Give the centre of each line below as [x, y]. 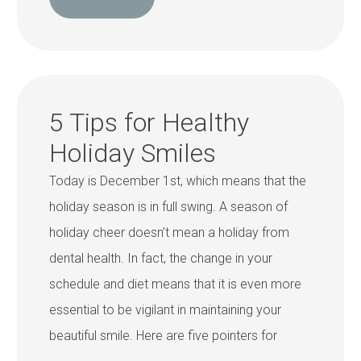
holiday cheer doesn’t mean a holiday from [170, 233]
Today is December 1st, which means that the [178, 181]
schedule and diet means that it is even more [176, 284]
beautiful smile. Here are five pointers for [164, 336]
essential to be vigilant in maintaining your [166, 310]
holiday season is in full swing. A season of [169, 207]
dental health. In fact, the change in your [161, 259]
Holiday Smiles [133, 154]
